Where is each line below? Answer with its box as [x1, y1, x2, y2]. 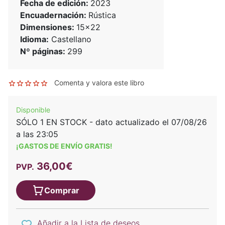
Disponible [16, 105, 50, 115]
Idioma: [20, 34, 49, 45]
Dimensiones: [20, 22, 76, 33]
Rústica [88, 10, 116, 21]
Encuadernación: [20, 10, 88, 21]
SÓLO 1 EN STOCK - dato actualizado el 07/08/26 [16, 117, 207, 128]
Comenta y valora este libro [54, 78, 144, 87]
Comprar [44, 185, 79, 196]
